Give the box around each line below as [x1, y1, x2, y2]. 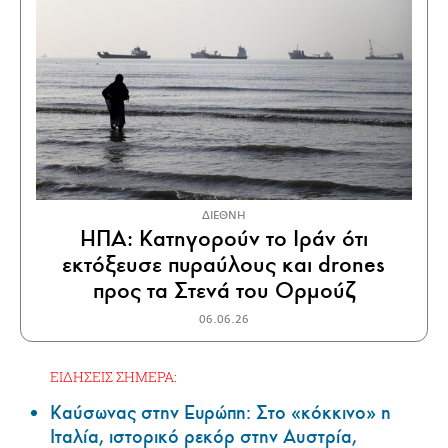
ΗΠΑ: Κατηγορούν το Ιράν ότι [79, 224, 368, 254]
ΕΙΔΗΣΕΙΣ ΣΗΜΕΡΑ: [50, 367, 177, 387]
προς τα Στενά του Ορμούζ [92, 276, 355, 306]
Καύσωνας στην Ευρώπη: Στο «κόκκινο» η [50, 401, 391, 426]
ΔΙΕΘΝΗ [202, 209, 246, 223]
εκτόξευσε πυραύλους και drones [62, 250, 386, 280]
